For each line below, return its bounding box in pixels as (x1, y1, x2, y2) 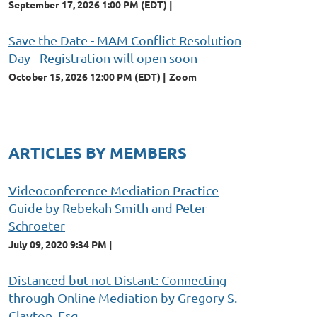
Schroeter (8, 217, 65, 233)
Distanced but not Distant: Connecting (8, 272, 226, 287)
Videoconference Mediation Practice (8, 182, 219, 197)
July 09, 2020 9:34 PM (8, 237, 107, 250)
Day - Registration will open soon (8, 50, 197, 65)
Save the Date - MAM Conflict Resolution (8, 32, 241, 47)
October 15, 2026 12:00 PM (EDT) (8, 69, 161, 83)
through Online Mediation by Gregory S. (8, 289, 237, 305)
